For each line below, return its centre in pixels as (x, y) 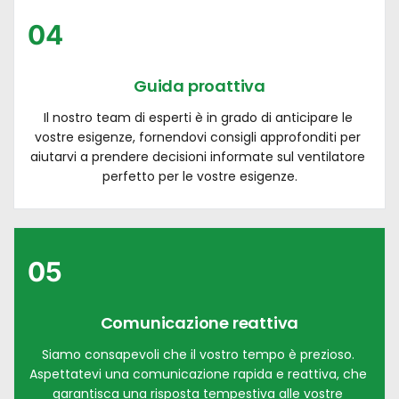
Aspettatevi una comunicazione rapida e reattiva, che (198, 374)
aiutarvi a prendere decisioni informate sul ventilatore (198, 156)
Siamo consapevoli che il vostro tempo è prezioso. (198, 354)
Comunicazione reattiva (199, 322)
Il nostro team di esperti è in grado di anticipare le (198, 117)
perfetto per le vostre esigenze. (199, 176)
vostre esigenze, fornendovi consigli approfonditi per (198, 137)
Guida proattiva (199, 85)
